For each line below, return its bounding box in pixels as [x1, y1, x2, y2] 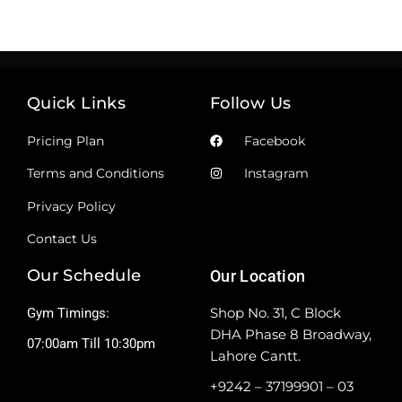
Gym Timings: [27, 305, 109, 322]
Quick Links [27, 92, 126, 113]
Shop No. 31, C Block [210, 304, 341, 322]
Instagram [243, 165, 309, 182]
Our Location [210, 267, 306, 286]
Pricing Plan [27, 132, 104, 149]
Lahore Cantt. [210, 347, 301, 365]
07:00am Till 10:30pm [27, 336, 155, 353]
